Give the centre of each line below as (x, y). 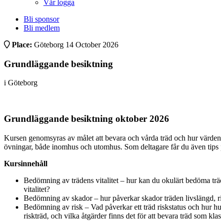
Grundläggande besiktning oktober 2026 (87, 119)
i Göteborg (21, 83)
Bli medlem (42, 28)
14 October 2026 (92, 45)
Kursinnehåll (26, 163)
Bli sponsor (41, 19)
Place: (23, 45)
